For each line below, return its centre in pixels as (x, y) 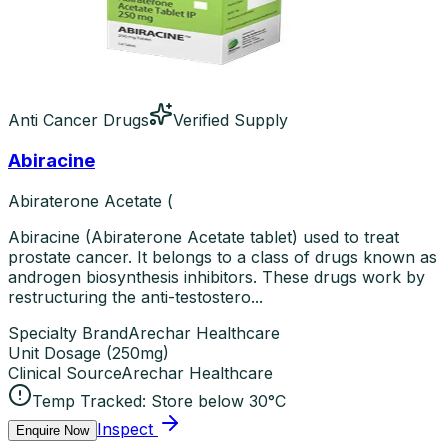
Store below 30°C (218, 400)
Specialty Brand (68, 332)
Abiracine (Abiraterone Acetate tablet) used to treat (203, 236)
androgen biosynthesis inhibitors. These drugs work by (216, 276)
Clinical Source (64, 372)
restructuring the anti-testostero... (135, 296)
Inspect (125, 428)
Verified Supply (230, 120)
